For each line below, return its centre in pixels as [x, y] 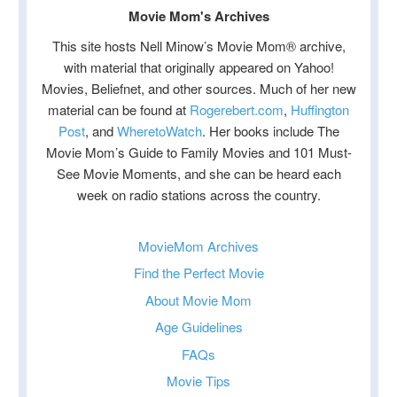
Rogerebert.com [237, 109]
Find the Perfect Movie [198, 273]
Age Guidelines [198, 327]
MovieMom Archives [198, 245]
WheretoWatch [159, 130]
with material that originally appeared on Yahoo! [198, 66]
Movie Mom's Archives [198, 16]
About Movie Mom [198, 300]
